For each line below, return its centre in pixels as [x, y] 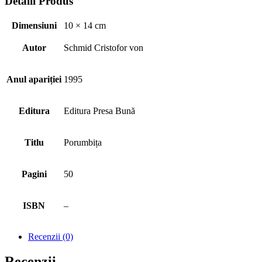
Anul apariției [34, 79]
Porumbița [83, 142]
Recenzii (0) [51, 236]
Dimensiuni [34, 25]
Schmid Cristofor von [104, 47]
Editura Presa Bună [99, 111]
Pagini [34, 174]
